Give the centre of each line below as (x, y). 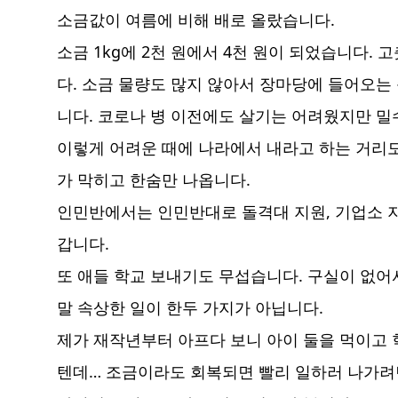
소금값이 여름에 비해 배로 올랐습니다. (196, 20)
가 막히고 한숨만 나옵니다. (154, 180)
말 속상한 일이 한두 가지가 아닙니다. (190, 308)
